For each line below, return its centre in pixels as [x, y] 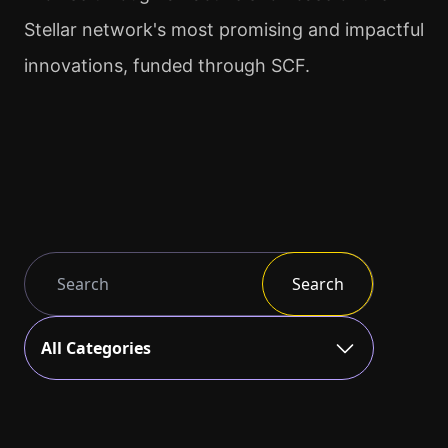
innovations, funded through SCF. [167, 65]
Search [317, 284]
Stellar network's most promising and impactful [224, 29]
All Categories [96, 348]
